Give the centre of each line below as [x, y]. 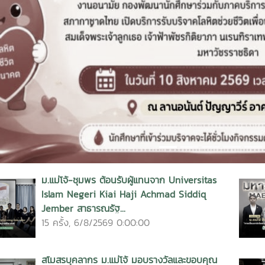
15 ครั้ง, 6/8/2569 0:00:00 [96, 222]
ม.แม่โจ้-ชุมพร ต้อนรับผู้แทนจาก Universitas [129, 180]
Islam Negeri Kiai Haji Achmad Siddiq [124, 194]
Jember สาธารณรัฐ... [83, 208]
